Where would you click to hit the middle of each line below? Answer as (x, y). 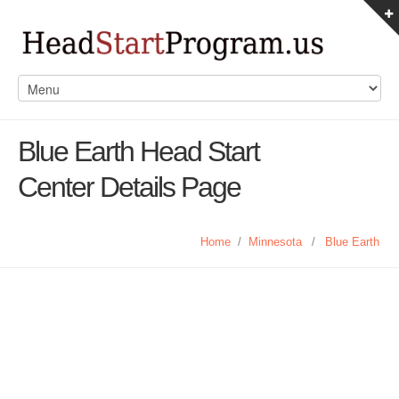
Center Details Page (129, 187)
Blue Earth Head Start (138, 151)
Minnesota (275, 242)
